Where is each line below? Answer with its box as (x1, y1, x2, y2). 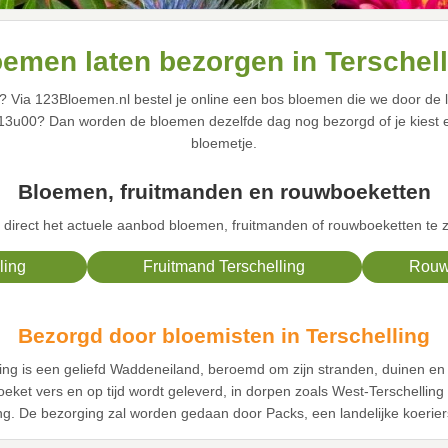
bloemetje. (190, 135, 257, 152)
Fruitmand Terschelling (143, 258, 305, 276)
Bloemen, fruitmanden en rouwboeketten (17, 180, 431, 204)
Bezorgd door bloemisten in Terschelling (18, 324, 430, 348)
